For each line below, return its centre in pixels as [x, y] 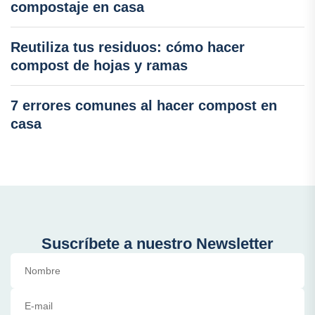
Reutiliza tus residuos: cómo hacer [128, 47]
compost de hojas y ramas [99, 66]
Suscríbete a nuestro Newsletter [157, 244]
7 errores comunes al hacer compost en [144, 106]
